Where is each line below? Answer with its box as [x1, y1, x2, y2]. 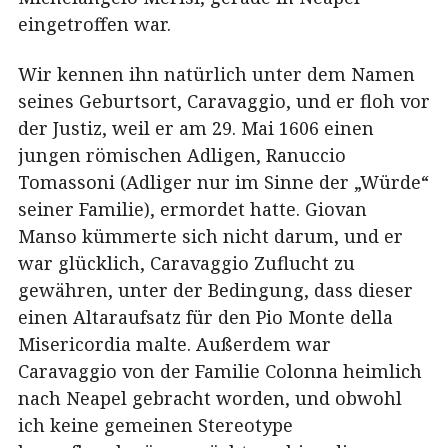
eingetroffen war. [18, 12, 171, 37]
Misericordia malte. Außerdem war [18, 331, 331, 356]
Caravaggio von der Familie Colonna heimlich [18, 358, 422, 383]
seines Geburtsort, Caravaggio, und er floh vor [18, 88, 430, 113]
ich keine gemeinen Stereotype [18, 412, 293, 437]
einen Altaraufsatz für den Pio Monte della [18, 304, 393, 329]
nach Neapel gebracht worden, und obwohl [18, 385, 402, 410]
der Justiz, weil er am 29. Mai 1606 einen [18, 115, 374, 140]
